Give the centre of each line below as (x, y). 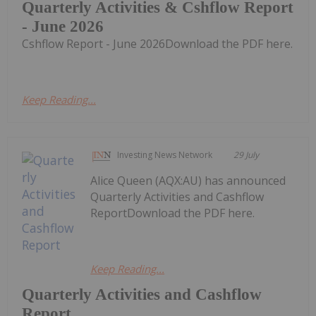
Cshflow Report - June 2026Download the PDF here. (157, 44)
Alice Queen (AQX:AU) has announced (188, 181)
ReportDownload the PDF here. (173, 213)
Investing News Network (165, 155)
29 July (247, 155)
